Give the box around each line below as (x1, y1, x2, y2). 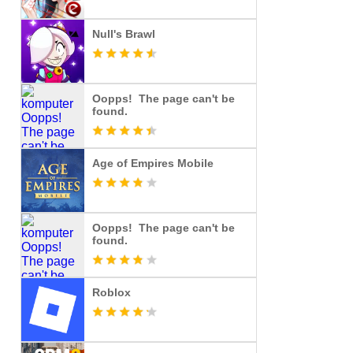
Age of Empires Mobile (92, 157, 214, 169)
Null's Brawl (92, 28, 155, 40)
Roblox (92, 286, 131, 299)
